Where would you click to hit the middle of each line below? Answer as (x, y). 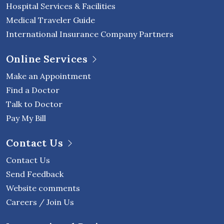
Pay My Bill (26, 118)
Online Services (47, 59)
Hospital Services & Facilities (61, 6)
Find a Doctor (33, 90)
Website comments (43, 188)
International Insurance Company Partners (90, 34)
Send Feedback (35, 174)
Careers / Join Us (40, 202)
